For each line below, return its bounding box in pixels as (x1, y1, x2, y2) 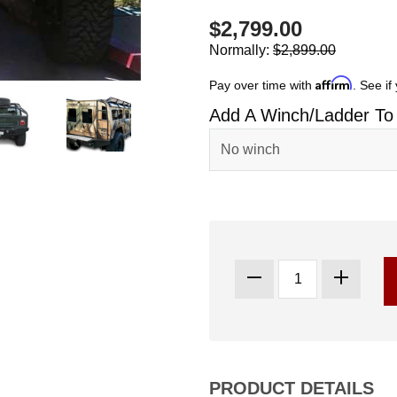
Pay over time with (209, 78, 315, 92)
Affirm (315, 75, 353, 90)
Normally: (209, 43, 273, 58)
